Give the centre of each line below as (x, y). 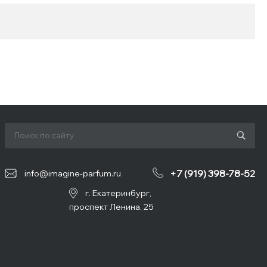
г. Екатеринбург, (118, 193)
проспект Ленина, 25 (111, 207)
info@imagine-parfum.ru (73, 174)
